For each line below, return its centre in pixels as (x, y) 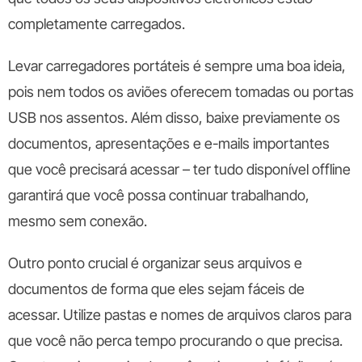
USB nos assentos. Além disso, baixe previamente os (174, 118)
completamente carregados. (98, 24)
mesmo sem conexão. (78, 221)
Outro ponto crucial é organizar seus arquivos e (155, 263)
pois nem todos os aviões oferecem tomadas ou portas (181, 92)
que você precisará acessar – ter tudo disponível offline (179, 169)
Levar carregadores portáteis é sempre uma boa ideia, (177, 66)
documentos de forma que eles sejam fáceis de (156, 289)
